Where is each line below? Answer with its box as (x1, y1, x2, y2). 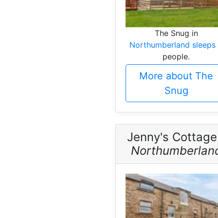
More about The (139, 70, 213, 82)
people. (163, 52, 190, 62)
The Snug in (154, 28, 198, 38)
